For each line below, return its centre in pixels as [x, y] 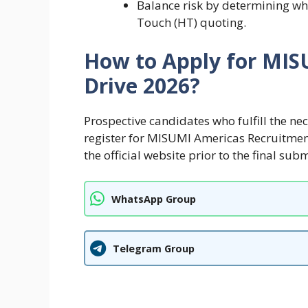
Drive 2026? [142, 85]
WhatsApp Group [154, 199]
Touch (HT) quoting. [191, 23]
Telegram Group [154, 248]
